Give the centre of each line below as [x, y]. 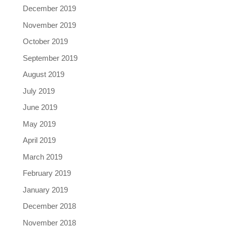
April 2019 [39, 140]
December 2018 [49, 206]
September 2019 [50, 58]
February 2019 [47, 173]
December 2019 [49, 8]
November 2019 [49, 25]
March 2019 [42, 157]
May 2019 [39, 124]
